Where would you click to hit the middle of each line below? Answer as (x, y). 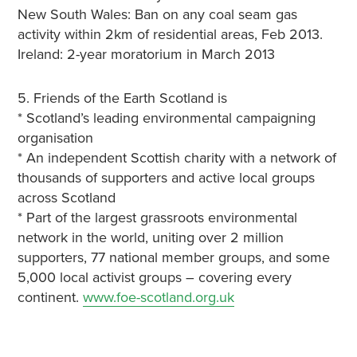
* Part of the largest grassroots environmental (157, 218)
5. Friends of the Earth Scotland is (122, 98)
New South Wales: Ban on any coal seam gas (157, 14)
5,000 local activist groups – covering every (154, 277)
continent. (50, 297)
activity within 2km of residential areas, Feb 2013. (170, 34)
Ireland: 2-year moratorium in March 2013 (146, 54)
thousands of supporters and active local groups (166, 178)
